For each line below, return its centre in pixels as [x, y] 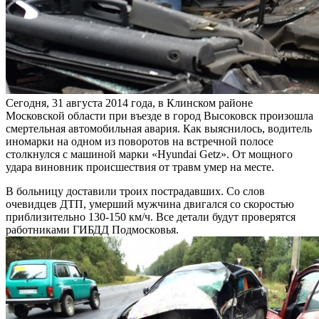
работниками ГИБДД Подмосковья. [92, 230]
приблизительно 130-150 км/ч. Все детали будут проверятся [151, 217]
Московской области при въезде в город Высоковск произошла [159, 116]
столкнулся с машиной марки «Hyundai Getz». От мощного [149, 155]
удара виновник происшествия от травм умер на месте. [140, 167]
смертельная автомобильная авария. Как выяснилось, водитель [159, 129]
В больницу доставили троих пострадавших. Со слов [135, 192]
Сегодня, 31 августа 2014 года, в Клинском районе [129, 103]
